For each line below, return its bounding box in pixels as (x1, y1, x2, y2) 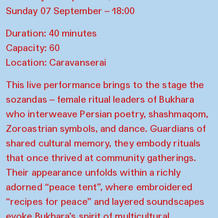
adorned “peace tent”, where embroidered (6, 181, 192, 193)
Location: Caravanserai (6, 56, 107, 68)
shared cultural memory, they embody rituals (6, 137, 201, 149)
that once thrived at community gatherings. (6, 151, 197, 163)
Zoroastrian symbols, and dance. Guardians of (6, 122, 206, 134)
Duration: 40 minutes (6, 27, 97, 39)
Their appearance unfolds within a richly (6, 166, 181, 178)
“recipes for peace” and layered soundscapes (6, 195, 205, 207)
